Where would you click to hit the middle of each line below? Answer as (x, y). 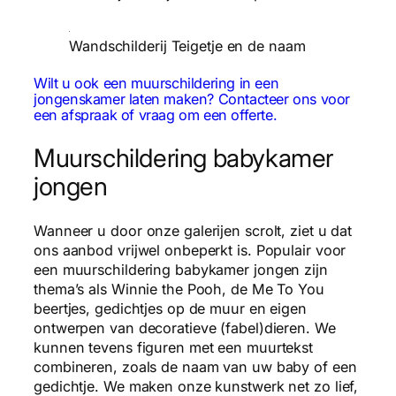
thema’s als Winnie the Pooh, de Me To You (179, 289)
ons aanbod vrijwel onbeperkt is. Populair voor (190, 251)
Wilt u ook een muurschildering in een (156, 83)
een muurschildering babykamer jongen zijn (181, 270)
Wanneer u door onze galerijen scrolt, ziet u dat (193, 231)
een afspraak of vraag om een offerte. (156, 114)
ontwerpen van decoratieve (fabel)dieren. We (185, 328)
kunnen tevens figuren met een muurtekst (174, 348)
